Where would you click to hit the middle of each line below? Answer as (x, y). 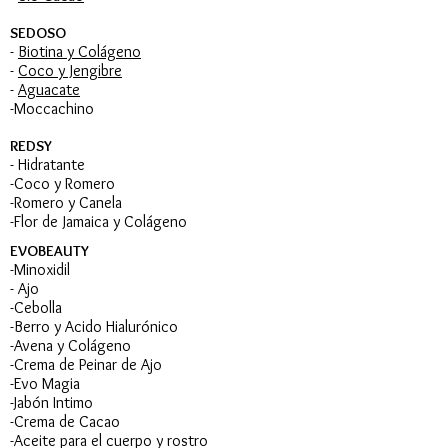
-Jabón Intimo (51, 402)
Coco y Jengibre (70, 70)
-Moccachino (52, 108)
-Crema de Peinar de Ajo (86, 364)
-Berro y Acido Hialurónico (94, 326)
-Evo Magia (45, 383)
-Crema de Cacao (65, 421)
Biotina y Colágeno (79, 51)
